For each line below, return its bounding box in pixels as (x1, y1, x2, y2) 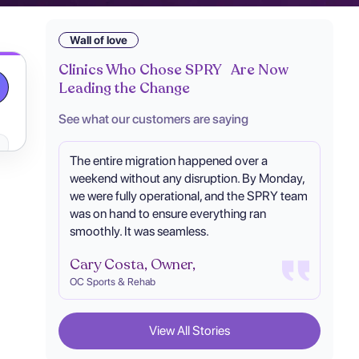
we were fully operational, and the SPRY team (69, 188, 308, 204)
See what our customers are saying (58, 111, 249, 127)
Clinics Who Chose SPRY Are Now (58, 59, 289, 79)
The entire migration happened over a (69, 152, 268, 168)
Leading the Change (58, 78, 191, 98)
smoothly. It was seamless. (69, 223, 209, 239)
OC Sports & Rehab (69, 275, 155, 288)
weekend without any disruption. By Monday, (69, 170, 305, 186)
